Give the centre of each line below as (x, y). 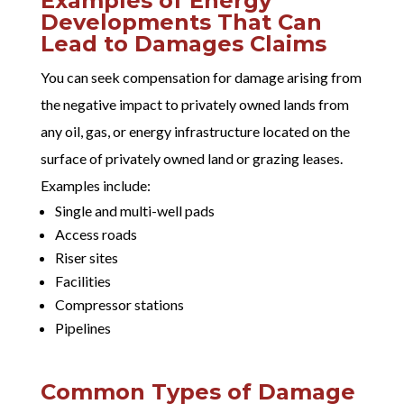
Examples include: (95, 185)
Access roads (96, 234)
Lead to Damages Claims (183, 43)
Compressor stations (119, 304)
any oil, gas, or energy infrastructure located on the (195, 131)
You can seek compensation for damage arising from (201, 77)
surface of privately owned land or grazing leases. (191, 158)
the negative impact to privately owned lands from (194, 104)
